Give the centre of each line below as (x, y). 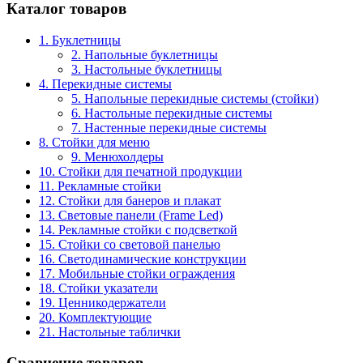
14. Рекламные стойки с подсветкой (138, 229)
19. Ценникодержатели (102, 302)
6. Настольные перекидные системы (172, 113)
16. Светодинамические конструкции (143, 258)
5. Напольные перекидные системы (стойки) (195, 98)
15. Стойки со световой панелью (130, 244)
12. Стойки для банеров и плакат (130, 200)
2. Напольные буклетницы (145, 54)
